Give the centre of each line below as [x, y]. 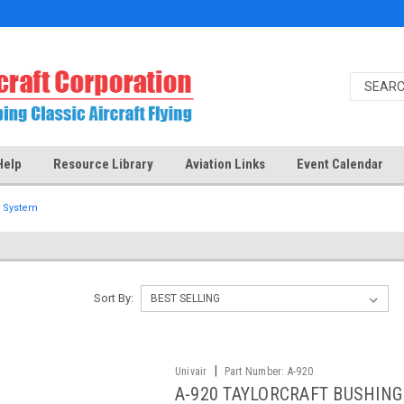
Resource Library [103, 164]
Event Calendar [340, 164]
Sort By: [113, 298]
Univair [191, 372]
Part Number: [254, 372]
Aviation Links [225, 164]
